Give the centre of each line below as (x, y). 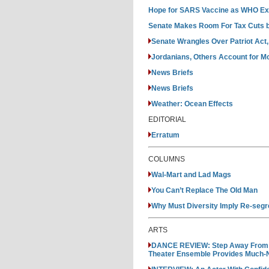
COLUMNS (167, 159)
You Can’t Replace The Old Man (204, 190)
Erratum (165, 135)
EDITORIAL (167, 119)
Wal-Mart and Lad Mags (191, 175)
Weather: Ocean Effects (192, 104)
